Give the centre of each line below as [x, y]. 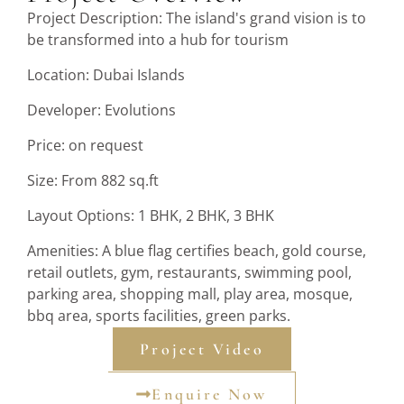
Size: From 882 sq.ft [93, 180]
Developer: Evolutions [101, 110]
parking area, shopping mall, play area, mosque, [190, 294]
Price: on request [85, 145]
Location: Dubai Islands [106, 74]
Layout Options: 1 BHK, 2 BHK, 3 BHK [151, 215]
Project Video [202, 349]
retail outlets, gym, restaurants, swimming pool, [189, 272]
